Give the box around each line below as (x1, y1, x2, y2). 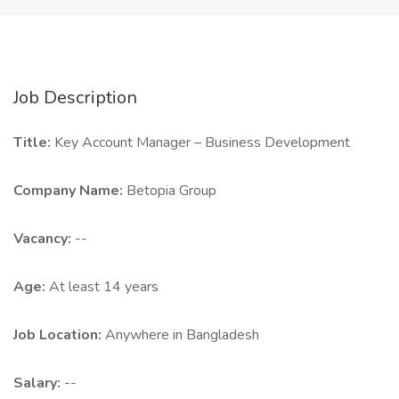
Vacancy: (13, 229, 75, 248)
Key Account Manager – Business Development (54, 133, 350, 152)
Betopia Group (126, 181, 216, 200)
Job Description (13, 85, 137, 110)
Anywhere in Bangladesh (105, 325, 259, 345)
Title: (13, 133, 54, 152)
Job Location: (13, 325, 105, 345)
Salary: (13, 373, 64, 393)
